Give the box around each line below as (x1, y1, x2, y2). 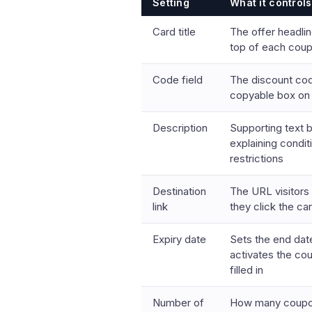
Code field (153, 73, 203, 86)
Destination (153, 185, 206, 198)
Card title (153, 25, 196, 38)
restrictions (230, 152, 283, 165)
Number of (153, 296, 204, 309)
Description (153, 121, 208, 134)
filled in (230, 263, 263, 276)
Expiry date (153, 233, 206, 246)
